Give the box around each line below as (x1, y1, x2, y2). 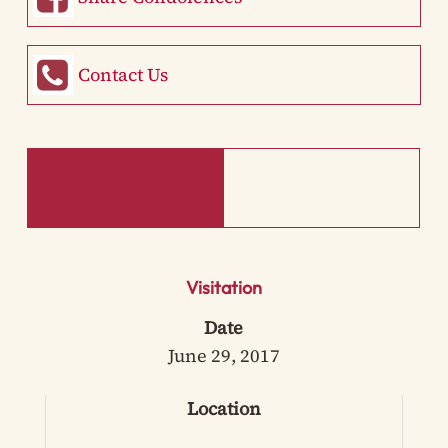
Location (186, 396, 261, 422)
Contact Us (77, 62, 168, 88)
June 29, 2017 (167, 343, 280, 369)
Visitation (185, 276, 262, 300)
